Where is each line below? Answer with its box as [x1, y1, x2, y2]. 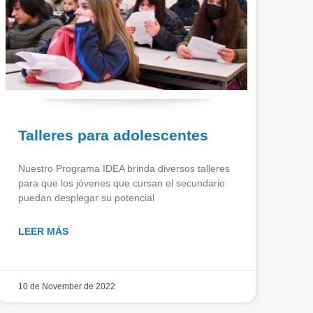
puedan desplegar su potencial [18, 191, 154, 203]
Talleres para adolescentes [18, 126, 208, 143]
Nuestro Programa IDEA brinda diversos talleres [18, 162, 230, 174]
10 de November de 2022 [18, 281, 115, 291]
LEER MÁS [18, 225, 68, 237]
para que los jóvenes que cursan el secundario [18, 177, 225, 189]
